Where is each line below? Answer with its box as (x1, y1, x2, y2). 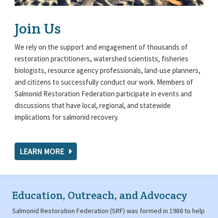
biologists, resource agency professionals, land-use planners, (15, 66, 200, 75)
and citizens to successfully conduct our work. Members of (15, 77, 193, 87)
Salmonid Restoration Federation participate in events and (15, 89, 192, 99)
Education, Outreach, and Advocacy (12, 188, 187, 202)
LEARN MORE (19, 146, 64, 157)
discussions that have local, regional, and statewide (15, 101, 171, 110)
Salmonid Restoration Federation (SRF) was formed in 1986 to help (12, 206, 205, 216)
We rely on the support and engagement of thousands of (15, 42, 188, 52)
